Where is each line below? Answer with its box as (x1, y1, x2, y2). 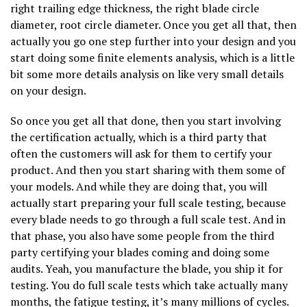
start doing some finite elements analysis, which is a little (10, 49, 295, 65)
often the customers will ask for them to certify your (10, 145, 272, 161)
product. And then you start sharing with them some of (10, 162, 285, 177)
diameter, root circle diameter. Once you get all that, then (10, 16, 297, 32)
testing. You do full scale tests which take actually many (10, 277, 288, 293)
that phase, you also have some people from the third (10, 228, 274, 243)
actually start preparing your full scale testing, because (10, 195, 286, 210)
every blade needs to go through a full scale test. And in (10, 211, 286, 227)
